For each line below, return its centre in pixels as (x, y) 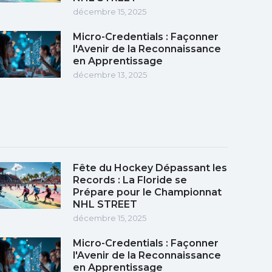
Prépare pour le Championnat (147, 192)
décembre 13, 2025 (110, 74)
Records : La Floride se (130, 180)
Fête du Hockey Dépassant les (150, 168)
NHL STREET (105, 204)
